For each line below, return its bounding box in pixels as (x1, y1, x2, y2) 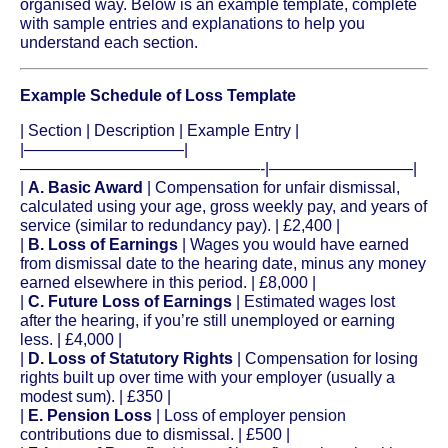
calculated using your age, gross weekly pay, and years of (20, 197, 427, 215)
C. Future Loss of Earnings (28, 292, 232, 310)
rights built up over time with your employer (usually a (20, 368, 395, 386)
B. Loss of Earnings (28, 235, 178, 253)
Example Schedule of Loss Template (20, 86, 296, 104)
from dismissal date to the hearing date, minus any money (20, 254, 426, 272)
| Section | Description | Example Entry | (20, 121, 299, 139)
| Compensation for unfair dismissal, (143, 178, 400, 196)
